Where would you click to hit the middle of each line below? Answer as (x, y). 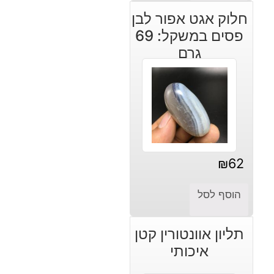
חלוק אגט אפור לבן (189, 18)
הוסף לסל (219, 194)
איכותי (190, 251)
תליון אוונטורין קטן (190, 234)
